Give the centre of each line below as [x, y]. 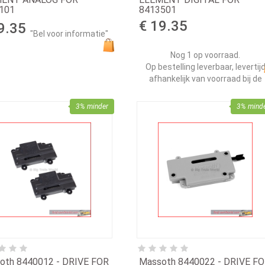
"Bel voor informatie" [70, 33]
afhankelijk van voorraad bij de [205, 79]
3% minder [92, 107]
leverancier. [205, 91]
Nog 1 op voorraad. [206, 55]
